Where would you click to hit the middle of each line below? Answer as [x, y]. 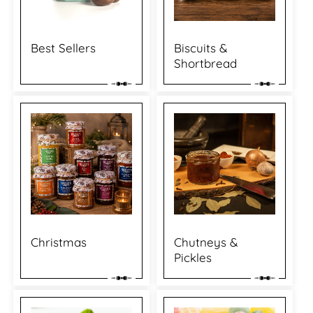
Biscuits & [201, 48]
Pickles [193, 257]
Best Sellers [63, 48]
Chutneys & [206, 242]
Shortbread [205, 64]
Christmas [58, 242]
